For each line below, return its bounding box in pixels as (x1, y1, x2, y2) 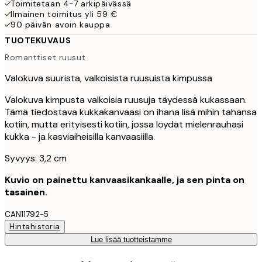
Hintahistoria (9, 222, 60, 232)
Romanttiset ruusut (5, 52, 86, 63)
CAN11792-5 (5, 209, 49, 220)
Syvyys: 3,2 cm (5, 152, 67, 165)
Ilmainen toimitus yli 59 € (11, 8, 118, 19)
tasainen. (5, 186, 47, 199)
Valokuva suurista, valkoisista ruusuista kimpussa (5, 72, 212, 85)
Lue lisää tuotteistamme (90, 235, 172, 244)
